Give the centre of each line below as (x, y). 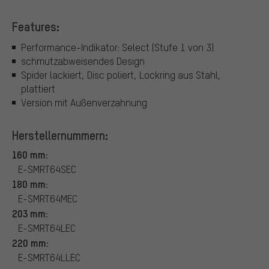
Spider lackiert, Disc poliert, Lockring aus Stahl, (121, 74)
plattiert (38, 88)
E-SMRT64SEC (47, 169)
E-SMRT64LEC (47, 228)
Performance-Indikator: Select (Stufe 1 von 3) (117, 47)
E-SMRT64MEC (48, 198)
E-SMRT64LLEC (49, 257)
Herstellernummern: (60, 135)
